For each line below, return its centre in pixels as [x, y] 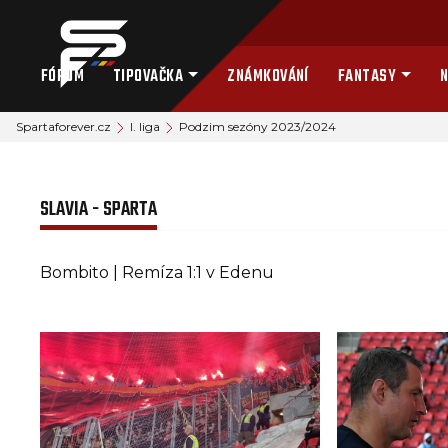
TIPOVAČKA [148, 77]
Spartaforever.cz [63, 126]
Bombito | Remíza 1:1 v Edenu [157, 272]
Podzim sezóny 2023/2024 [257, 126]
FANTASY [367, 77]
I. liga [145, 126]
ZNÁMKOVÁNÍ [268, 77]
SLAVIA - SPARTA [99, 209]
